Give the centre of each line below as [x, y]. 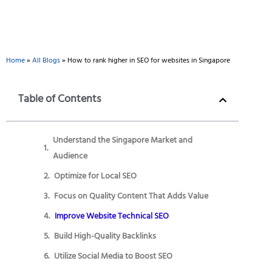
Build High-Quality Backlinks [105, 237]
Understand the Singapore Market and [123, 141]
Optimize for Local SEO [95, 177]
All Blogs [46, 61]
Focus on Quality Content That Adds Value [131, 197]
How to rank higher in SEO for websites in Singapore [149, 61]
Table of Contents [59, 100]
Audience [70, 157]
